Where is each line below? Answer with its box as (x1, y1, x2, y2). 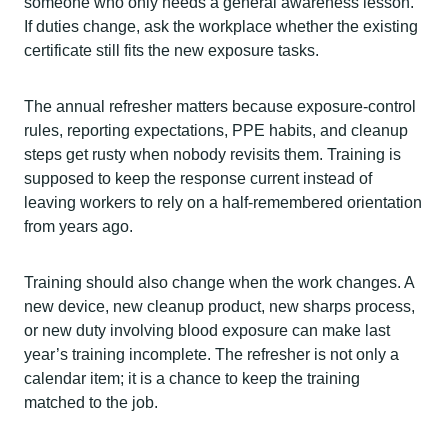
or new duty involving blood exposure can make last (24, 322, 390, 340)
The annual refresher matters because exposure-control (24, 98, 416, 116)
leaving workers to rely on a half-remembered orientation (24, 194, 422, 212)
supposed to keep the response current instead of (24, 170, 372, 188)
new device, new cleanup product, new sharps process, (24, 298, 415, 316)
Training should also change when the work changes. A (24, 274, 414, 292)
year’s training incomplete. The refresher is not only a (24, 346, 399, 364)
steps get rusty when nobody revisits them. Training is (24, 146, 401, 164)
